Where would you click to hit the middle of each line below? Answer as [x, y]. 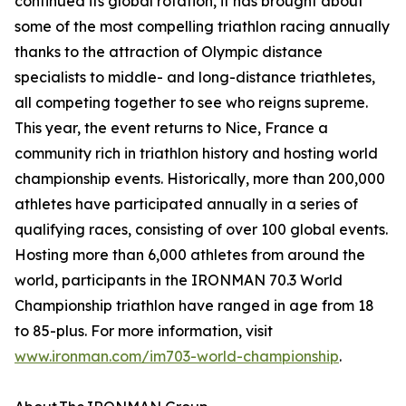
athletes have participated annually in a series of [186, 203]
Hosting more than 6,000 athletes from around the [190, 254]
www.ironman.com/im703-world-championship [177, 356]
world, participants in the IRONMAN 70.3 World [179, 280]
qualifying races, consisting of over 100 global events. [201, 229]
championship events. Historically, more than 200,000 [200, 178]
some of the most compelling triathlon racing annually [202, 26]
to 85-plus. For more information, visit [144, 330]
